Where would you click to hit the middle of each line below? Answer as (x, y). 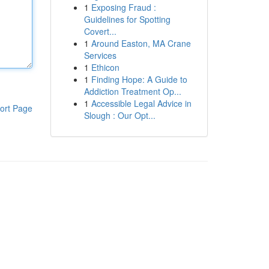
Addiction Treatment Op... (132, 91)
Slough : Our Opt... (119, 115)
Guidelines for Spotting (127, 19)
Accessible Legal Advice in (141, 103)
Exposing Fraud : (123, 7)
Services (100, 55)
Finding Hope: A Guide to (139, 79)
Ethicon (105, 67)
